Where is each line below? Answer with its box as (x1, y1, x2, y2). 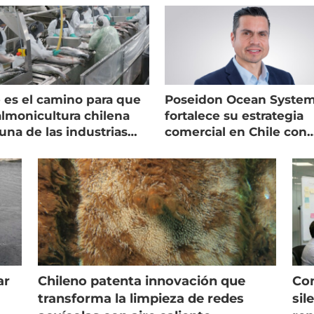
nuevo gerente (165, 140, 258, 155)
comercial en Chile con (165, 124, 308, 139)
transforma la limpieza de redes (37, 291, 244, 307)
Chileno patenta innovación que (37, 273, 245, 289)
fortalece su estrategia (165, 108, 304, 123)
